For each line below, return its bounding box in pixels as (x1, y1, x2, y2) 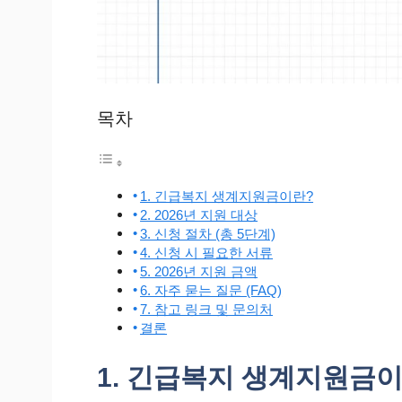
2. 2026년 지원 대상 (140, 206, 258, 223)
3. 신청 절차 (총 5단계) (140, 225, 276, 241)
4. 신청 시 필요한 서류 (140, 244, 274, 260)
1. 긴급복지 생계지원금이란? (140, 188, 314, 204)
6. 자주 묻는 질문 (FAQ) (140, 282, 283, 298)
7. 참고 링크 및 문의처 (140, 301, 274, 317)
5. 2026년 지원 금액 (140, 263, 258, 279)
